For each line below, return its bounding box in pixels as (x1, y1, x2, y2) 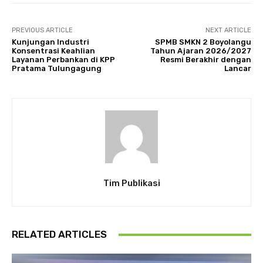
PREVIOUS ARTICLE (12, 26, 73, 35)
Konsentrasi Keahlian (12, 46, 95, 56)
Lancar (224, 64, 251, 73)
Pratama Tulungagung (12, 64, 102, 73)
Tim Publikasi (103, 178, 160, 189)
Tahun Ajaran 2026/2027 (150, 46, 251, 56)
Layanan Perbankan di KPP (12, 55, 115, 65)
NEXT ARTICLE (205, 26, 251, 35)
